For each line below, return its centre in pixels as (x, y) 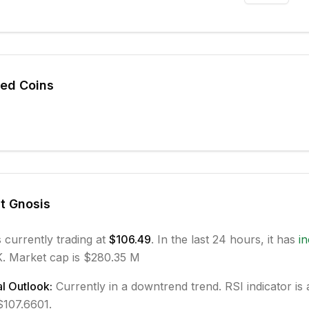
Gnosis (29, 204)
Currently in (88, 286)
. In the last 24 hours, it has (225, 239)
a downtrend (154, 286)
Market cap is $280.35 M (72, 257)
